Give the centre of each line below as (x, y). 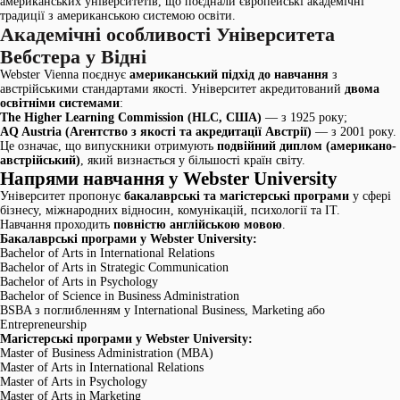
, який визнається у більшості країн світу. (193, 160)
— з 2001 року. (354, 132)
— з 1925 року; (304, 117)
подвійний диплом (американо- (307, 146)
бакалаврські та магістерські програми (237, 196)
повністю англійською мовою (198, 225)
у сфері (370, 196)
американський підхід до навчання (229, 75)
